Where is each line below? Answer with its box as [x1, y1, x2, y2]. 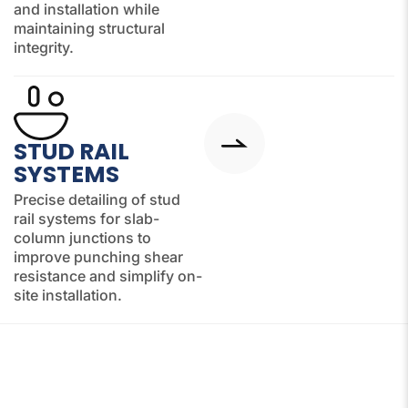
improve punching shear [14, 247, 183, 266]
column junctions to [14, 228, 151, 247]
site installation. [14, 285, 122, 304]
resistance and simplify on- [14, 266, 202, 285]
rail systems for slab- [14, 209, 159, 228]
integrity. [14, 37, 74, 56]
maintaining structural [14, 18, 165, 37]
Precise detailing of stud [14, 189, 180, 209]
